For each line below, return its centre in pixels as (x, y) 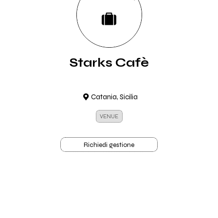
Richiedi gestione (109, 145)
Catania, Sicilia (114, 97)
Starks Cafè (109, 63)
